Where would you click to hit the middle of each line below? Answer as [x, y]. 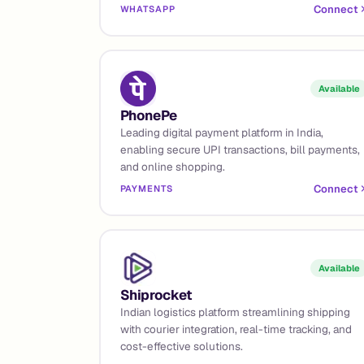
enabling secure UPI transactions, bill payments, [240, 149]
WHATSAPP [147, 9]
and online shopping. [172, 166]
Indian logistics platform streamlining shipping [235, 312]
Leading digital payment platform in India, [221, 132]
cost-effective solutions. [181, 346]
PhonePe [149, 115]
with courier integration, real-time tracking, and [236, 329]
